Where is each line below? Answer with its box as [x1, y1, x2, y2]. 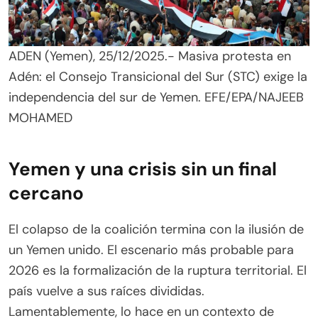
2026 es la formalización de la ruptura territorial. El [9, 262, 307, 280]
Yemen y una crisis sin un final [9, 157, 277, 182]
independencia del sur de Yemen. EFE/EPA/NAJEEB [9, 89, 304, 106]
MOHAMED [9, 109, 72, 127]
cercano [9, 181, 84, 206]
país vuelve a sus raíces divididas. [9, 283, 204, 300]
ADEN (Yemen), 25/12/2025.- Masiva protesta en [9, 48, 291, 65]
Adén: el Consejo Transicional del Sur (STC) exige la [9, 68, 307, 86]
